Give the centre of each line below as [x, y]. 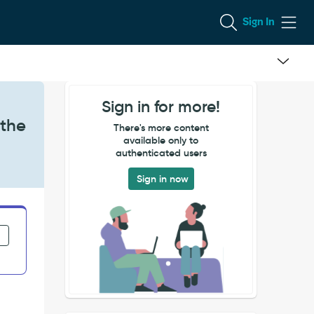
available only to [161, 140]
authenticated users [161, 153]
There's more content [161, 128]
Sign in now [162, 179]
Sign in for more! [161, 107]
